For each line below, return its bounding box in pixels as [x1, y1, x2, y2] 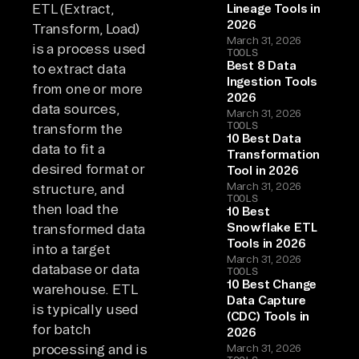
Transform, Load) [32, 20, 140, 36]
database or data [32, 260, 140, 276]
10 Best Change [226, 276, 317, 291]
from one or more [32, 80, 143, 96]
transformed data [32, 220, 146, 236]
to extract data [32, 60, 126, 76]
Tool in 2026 [226, 163, 299, 177]
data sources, [32, 100, 119, 116]
